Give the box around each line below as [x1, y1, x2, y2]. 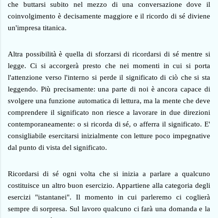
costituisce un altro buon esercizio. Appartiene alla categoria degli [8, 182, 210, 190]
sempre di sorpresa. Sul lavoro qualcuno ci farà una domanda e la [8, 205, 210, 213]
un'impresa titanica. [8, 24, 67, 32]
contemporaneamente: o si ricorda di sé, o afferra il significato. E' [8, 120, 210, 128]
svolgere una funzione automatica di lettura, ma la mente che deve [8, 97, 210, 105]
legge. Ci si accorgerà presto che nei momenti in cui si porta [8, 62, 210, 70]
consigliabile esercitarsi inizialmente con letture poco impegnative [8, 132, 210, 140]
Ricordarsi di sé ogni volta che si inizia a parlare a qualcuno [8, 170, 210, 178]
